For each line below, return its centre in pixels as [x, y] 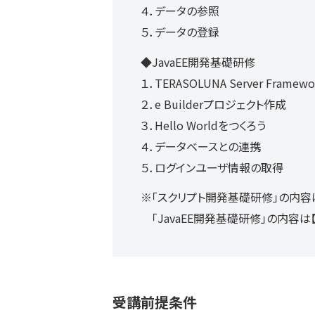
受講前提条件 [155, 302]
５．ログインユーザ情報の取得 [212, 167]
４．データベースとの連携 [201, 146]
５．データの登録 [180, 31]
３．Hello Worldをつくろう [203, 125]
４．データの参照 [180, 10]
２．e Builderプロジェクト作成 [213, 104]
